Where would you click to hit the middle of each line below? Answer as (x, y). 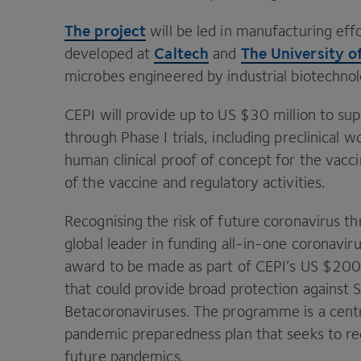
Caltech (182, 53)
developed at (110, 53)
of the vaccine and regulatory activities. (197, 182)
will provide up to (157, 114)
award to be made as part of (160, 266)
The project (106, 30)
